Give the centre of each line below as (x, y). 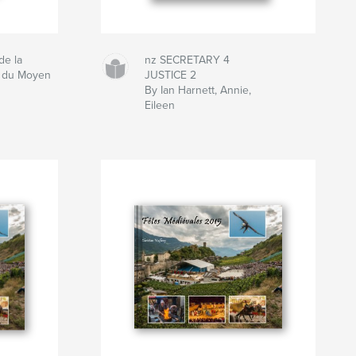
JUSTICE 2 (170, 75)
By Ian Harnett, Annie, (197, 91)
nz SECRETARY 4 (187, 60)
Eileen (159, 106)
